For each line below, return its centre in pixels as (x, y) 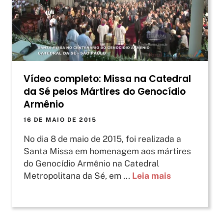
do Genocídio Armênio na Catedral (91, 164)
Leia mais (151, 176)
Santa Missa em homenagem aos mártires (107, 151)
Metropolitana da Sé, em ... (78, 176)
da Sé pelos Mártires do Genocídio (105, 92)
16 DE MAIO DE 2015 (60, 120)
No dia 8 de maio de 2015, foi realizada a (102, 139)
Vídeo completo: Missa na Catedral (107, 79)
